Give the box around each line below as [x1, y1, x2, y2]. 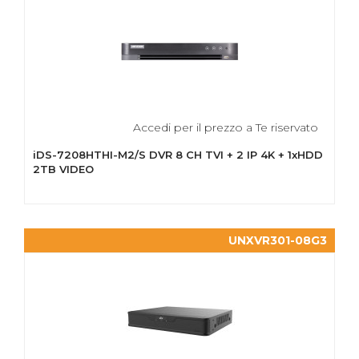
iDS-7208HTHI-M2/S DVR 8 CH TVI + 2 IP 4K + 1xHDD [33, 148, 323, 161]
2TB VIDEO [33, 163, 94, 175]
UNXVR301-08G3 [228, 233, 327, 248]
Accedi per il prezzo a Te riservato [133, 120, 318, 135]
